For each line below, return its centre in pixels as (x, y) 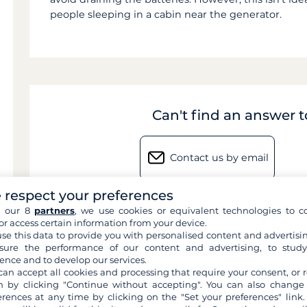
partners (55, 210)
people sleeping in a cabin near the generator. (166, 14)
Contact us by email (220, 158)
